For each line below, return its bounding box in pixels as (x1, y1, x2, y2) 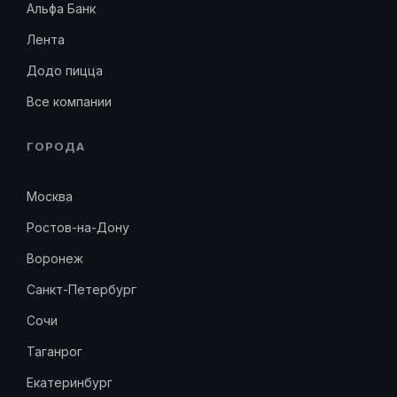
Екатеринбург (27, 375, 113, 391)
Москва (27, 189, 73, 205)
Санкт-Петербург (27, 282, 136, 298)
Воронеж (27, 251, 83, 267)
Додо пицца (27, 63, 103, 79)
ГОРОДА (27, 139, 86, 154)
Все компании (27, 94, 112, 110)
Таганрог (27, 344, 82, 360)
